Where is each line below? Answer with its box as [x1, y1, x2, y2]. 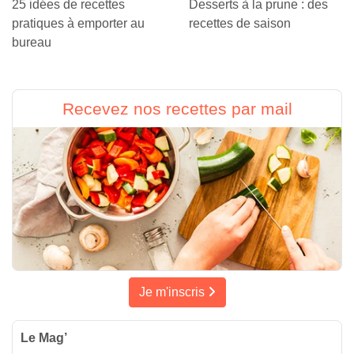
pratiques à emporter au [12, 17, 145, 31]
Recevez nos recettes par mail [62, 100, 292, 119]
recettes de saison [189, 17, 291, 31]
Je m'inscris [138, 285, 208, 299]
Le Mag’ [21, 331, 67, 345]
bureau [12, 36, 51, 50]
